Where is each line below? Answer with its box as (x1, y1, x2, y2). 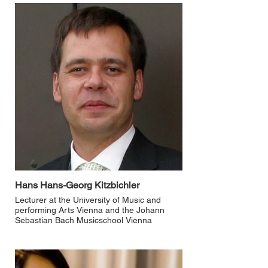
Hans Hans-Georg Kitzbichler (15, 179, 139, 191)
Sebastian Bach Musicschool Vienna (15, 215, 152, 225)
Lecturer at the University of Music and (15, 195, 161, 205)
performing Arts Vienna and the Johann (15, 205, 165, 215)
